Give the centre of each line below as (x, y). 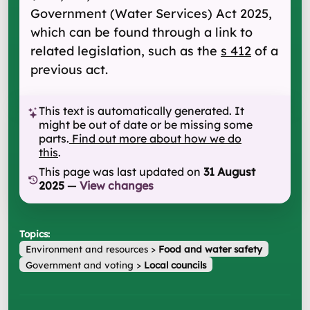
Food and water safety (210, 249)
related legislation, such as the (126, 51)
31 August (229, 172)
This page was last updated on (120, 172)
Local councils (175, 264)
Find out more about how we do (157, 138)
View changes (117, 185)
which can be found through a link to (142, 32)
